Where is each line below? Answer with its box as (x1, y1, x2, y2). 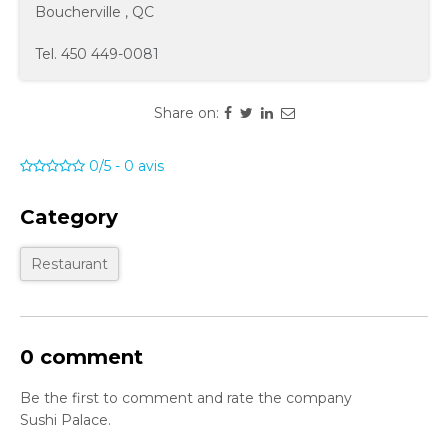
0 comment (20, 345, 143, 369)
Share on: (153, 104, 219, 122)
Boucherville (35, 3, 121, 21)
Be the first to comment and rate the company (20, 389, 352, 407)
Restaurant (31, 255, 108, 273)
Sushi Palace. (20, 411, 111, 429)
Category (20, 205, 118, 229)
